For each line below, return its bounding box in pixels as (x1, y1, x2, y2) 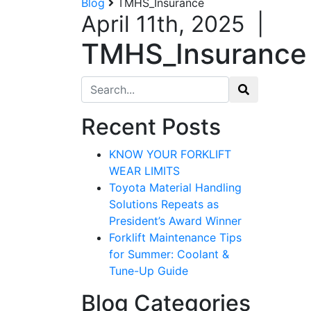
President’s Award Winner (109, 214, 242, 228)
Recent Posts (81, 113, 221, 140)
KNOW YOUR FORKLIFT (109, 147, 231, 161)
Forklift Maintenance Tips (109, 230, 242, 244)
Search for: (81, 77, 138, 91)
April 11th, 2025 (81, 10, 244, 37)
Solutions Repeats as (109, 197, 219, 211)
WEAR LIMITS (109, 164, 180, 178)
